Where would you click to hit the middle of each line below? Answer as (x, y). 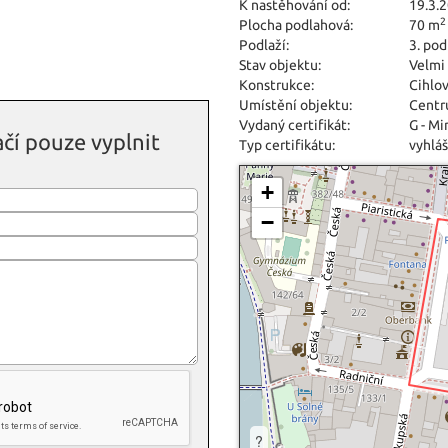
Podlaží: (264, 45)
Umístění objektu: (295, 105)
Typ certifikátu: (287, 145)
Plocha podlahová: (296, 25)
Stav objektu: (280, 65)
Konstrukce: (276, 85)
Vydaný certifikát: (294, 125)
